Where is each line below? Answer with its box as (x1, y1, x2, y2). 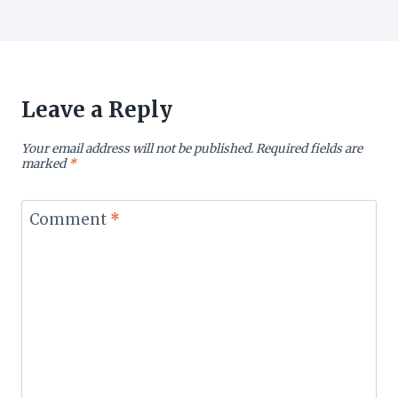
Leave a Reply (21, 95, 172, 123)
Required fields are (256, 140, 362, 156)
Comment (28, 210, 110, 230)
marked (21, 155, 68, 171)
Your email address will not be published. (21, 140, 253, 156)
